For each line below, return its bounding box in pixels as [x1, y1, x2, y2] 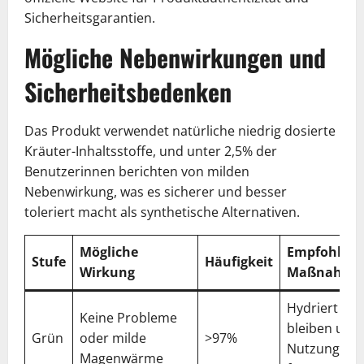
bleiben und [287, 318, 360, 337]
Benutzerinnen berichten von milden [24, 162, 249, 180]
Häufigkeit [205, 252, 273, 271]
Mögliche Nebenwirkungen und [24, 38, 326, 76]
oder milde [80, 328, 146, 347]
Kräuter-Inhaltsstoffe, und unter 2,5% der [24, 141, 277, 160]
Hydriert [287, 298, 338, 317]
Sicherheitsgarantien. [24, 8, 155, 27]
